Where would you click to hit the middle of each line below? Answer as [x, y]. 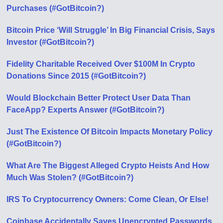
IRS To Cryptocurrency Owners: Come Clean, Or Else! [108, 199]
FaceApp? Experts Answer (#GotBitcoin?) [86, 110]
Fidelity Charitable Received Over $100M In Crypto [101, 64]
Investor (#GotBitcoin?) [51, 42]
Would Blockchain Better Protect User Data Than [99, 98]
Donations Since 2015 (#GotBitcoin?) [76, 76]
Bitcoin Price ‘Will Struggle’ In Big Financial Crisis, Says [111, 30]
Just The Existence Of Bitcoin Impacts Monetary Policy [110, 132]
